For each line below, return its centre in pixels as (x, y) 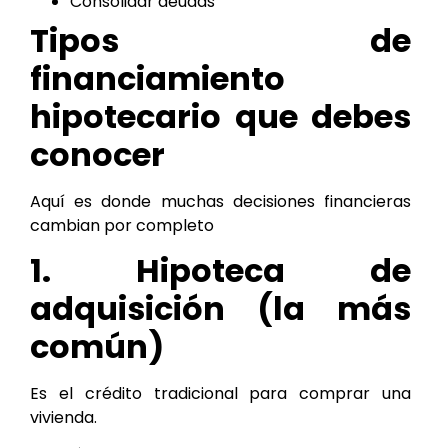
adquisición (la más (220, 309)
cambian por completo (124, 225)
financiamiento (157, 78)
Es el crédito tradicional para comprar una (220, 394)
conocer (97, 154)
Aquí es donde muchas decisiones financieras (220, 201)
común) (97, 347)
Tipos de (220, 40)
